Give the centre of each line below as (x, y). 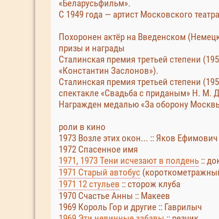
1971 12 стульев (89, 184)
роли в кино (82, 127)
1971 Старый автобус (99, 172)
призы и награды (92, 48)
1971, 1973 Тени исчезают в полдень (129, 161)
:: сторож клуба (150, 184)
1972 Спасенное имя (98, 149)
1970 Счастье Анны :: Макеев (114, 196)
